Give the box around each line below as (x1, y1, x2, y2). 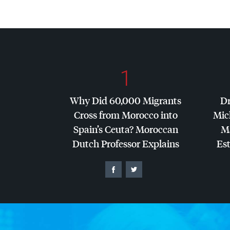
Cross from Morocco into (73, 108, 178, 121)
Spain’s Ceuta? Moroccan (73, 122, 178, 136)
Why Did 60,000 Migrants (70, 93, 181, 107)
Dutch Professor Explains (72, 137, 179, 150)
